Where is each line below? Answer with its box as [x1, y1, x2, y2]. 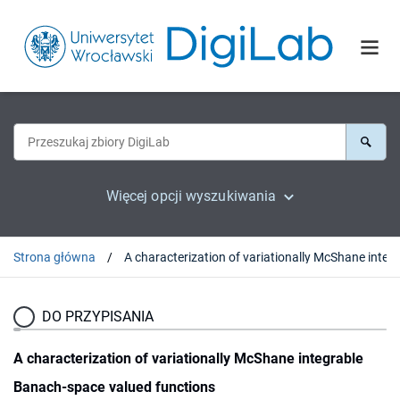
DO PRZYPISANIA [42, 307, 154, 325]
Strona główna [13, 249, 96, 264]
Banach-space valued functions [13, 378, 215, 396]
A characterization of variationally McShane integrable [13, 349, 363, 367]
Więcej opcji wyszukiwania [105, 187, 277, 204]
